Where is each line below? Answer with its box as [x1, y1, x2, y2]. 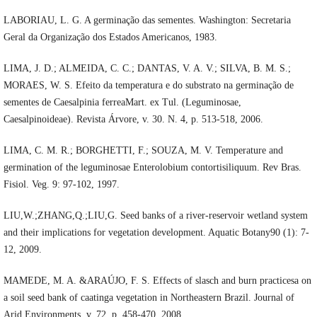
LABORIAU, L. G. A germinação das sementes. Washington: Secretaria [3, 15, 291, 26]
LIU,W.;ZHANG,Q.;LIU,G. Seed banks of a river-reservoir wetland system [3, 210, 308, 221]
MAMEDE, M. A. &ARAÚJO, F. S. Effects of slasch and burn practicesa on [3, 275, 311, 287]
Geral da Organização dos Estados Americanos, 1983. [3, 32, 217, 43]
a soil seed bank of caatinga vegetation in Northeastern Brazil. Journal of [3, 292, 294, 304]
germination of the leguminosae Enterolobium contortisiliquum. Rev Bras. [3, 162, 301, 173]
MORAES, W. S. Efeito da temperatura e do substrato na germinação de [3, 80, 294, 91]
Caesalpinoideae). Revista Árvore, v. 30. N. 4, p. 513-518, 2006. [3, 114, 263, 125]
